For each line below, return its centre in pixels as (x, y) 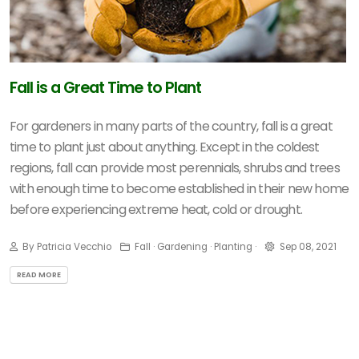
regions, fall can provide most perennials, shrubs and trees (175, 168)
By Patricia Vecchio (66, 247)
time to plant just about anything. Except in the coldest (165, 147)
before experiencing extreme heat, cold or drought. (156, 210)
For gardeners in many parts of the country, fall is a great (171, 126)
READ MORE (39, 274)
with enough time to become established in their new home (179, 189)
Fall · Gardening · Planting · (194, 247)
